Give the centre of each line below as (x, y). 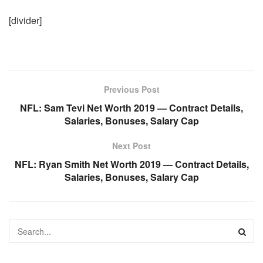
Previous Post (131, 89)
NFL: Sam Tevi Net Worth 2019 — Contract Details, (131, 107)
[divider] (25, 20)
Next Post (131, 145)
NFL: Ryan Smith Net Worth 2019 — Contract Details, (131, 164)
